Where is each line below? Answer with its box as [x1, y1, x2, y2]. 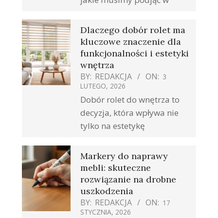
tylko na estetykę [80, 120, 145, 132]
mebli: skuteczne [80, 162, 151, 174]
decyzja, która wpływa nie [80, 107, 179, 119]
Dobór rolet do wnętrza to [80, 94, 180, 106]
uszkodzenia [80, 185, 133, 197]
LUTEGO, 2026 [80, 81, 126, 91]
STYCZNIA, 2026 [80, 207, 131, 217]
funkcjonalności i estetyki [80, 48, 189, 59]
